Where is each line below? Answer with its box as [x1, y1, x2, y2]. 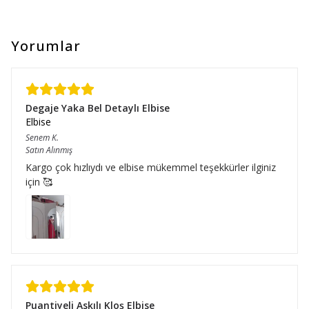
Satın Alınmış [26, 143, 72, 156]
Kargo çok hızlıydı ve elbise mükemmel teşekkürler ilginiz [26, 160, 276, 174]
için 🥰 [26, 175, 52, 188]
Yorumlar [11, 36, 81, 55]
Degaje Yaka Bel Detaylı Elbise [26, 101, 170, 114]
